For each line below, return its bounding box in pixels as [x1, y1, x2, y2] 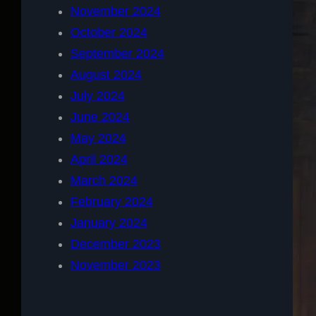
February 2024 [71, 194, 153, 209]
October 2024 [71, 25, 147, 39]
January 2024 [71, 215, 147, 230]
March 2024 [71, 173, 138, 188]
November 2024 [71, 4, 161, 18]
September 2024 [71, 46, 164, 61]
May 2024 [71, 130, 126, 145]
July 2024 [71, 88, 125, 103]
